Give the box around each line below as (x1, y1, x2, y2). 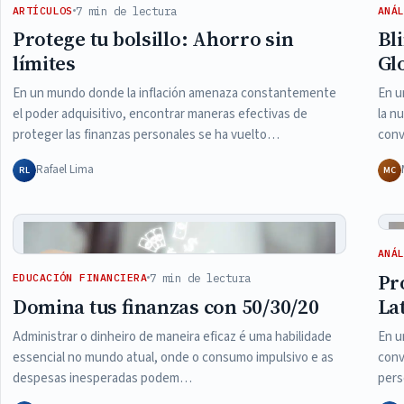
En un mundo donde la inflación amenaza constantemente (12, 84, 336, 104)
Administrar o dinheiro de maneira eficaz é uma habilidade (12, 326, 332, 346)
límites (12, 50, 76, 78)
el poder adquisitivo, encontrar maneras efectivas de (12, 105, 308, 124)
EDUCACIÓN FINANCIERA (12, 271, 148, 285)
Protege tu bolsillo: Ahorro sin (12, 25, 294, 54)
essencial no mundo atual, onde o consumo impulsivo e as (12, 347, 334, 367)
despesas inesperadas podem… (12, 368, 192, 388)
